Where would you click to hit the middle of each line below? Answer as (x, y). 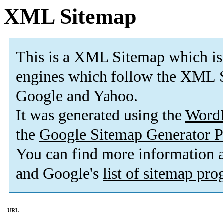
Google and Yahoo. (77, 96)
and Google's (59, 174)
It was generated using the (101, 115)
